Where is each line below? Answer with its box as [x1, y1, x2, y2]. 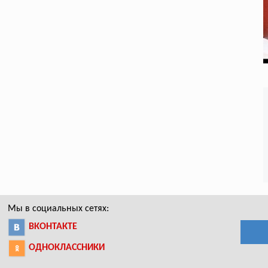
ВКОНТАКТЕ [29, 221, 78, 232]
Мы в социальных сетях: [8, 203, 109, 214]
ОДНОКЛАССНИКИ [29, 242, 105, 252]
